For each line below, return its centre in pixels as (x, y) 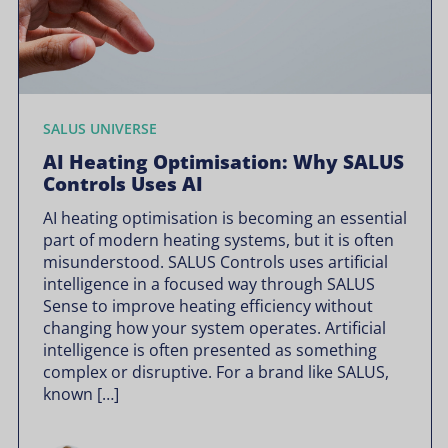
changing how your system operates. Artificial (214, 328)
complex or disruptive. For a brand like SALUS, (216, 372)
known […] (81, 394)
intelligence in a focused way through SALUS (209, 284)
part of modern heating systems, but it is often (218, 240)
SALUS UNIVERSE (100, 128)
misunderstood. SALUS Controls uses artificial (215, 262)
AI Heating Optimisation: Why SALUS (223, 161)
